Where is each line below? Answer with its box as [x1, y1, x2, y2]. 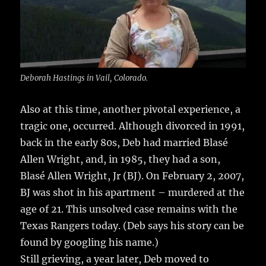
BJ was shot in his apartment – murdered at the [20, 186, 245, 198]
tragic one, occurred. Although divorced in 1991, [20, 119, 245, 132]
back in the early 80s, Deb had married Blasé [20, 136, 229, 148]
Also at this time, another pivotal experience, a [20, 103, 241, 115]
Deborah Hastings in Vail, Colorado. [20, 72, 148, 83]
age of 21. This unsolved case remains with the [20, 202, 238, 215]
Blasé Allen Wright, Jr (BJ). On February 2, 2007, [20, 169, 245, 182]
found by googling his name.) [20, 236, 159, 248]
